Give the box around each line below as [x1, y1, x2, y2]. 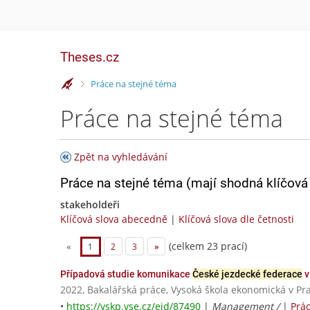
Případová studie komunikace [60, 268, 192, 280]
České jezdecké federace [192, 268, 302, 280]
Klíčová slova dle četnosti [179, 212, 294, 226]
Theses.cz [60, 49, 119, 65]
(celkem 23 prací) [166, 239, 248, 253]
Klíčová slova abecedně [60, 212, 167, 226]
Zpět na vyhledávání [74, 150, 167, 163]
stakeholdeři [60, 198, 120, 211]
